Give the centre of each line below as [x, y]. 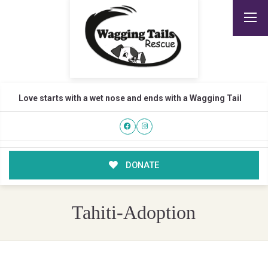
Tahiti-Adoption [134, 213]
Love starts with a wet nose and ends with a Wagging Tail [130, 98]
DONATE [141, 165]
